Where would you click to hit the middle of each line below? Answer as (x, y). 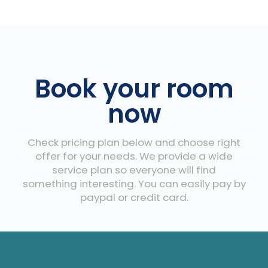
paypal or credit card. (134, 198)
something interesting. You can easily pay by (134, 184)
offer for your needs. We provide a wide (134, 156)
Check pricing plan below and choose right (134, 143)
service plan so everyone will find (134, 170)
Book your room (134, 89)
